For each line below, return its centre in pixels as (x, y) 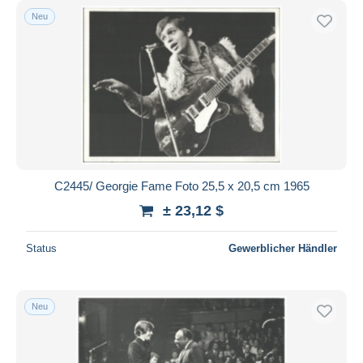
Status (41, 248)
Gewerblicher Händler (283, 248)
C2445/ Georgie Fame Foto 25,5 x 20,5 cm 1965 (181, 186)
